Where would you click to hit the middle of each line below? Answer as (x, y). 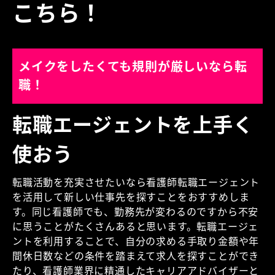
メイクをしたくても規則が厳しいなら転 (133, 67)
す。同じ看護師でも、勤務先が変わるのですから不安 (136, 212)
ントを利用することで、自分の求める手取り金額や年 (136, 241)
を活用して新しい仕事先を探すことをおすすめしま (131, 197)
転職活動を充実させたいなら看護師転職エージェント (136, 182)
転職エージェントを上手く (133, 124)
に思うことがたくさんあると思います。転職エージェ (136, 227)
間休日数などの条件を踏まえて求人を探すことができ (136, 256)
